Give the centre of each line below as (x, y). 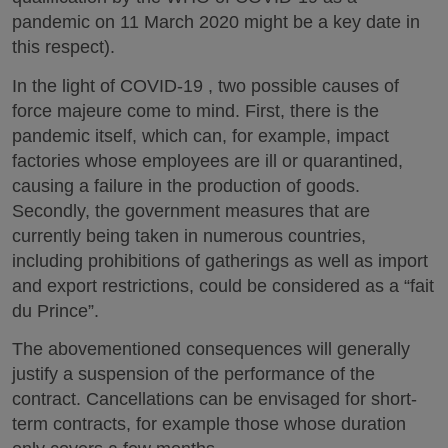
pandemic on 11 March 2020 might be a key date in (216, 22)
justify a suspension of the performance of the (193, 374)
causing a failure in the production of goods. (186, 185)
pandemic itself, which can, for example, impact (200, 135)
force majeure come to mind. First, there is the (195, 110)
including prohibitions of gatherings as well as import (220, 260)
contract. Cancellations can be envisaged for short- (214, 399)
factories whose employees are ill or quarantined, (207, 160)
